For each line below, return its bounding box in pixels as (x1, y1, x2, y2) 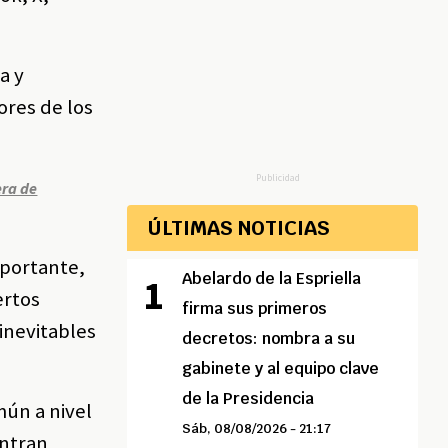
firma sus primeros (182, 298, 328, 320)
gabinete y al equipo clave (182, 358, 380, 380)
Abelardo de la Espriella (182, 268, 362, 290)
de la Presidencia (182, 388, 315, 410)
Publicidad (255, 171, 300, 185)
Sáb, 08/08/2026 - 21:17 (182, 420, 332, 438)
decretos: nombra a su (182, 328, 356, 350)
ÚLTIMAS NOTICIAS (147, 215, 330, 242)
